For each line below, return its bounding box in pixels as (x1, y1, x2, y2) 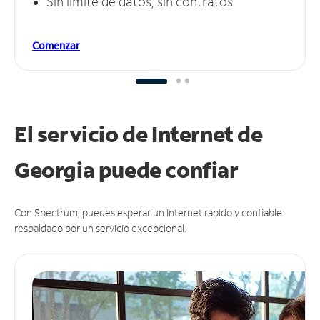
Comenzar (32, 38, 80, 52)
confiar (165, 155, 239, 184)
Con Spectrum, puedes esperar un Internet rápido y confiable (14, 205, 282, 219)
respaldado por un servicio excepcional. (14, 221, 186, 235)
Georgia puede (14, 155, 166, 184)
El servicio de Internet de (14, 119, 263, 148)
